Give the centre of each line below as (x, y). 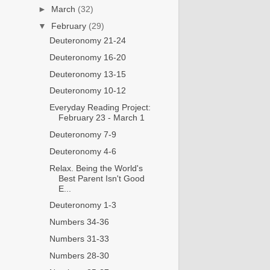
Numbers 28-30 (79, 255)
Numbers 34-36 (79, 222)
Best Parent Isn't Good (101, 178)
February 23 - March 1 (101, 118)
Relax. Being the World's (96, 168)
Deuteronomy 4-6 (83, 151)
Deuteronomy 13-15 (87, 74)
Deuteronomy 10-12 (87, 91)
